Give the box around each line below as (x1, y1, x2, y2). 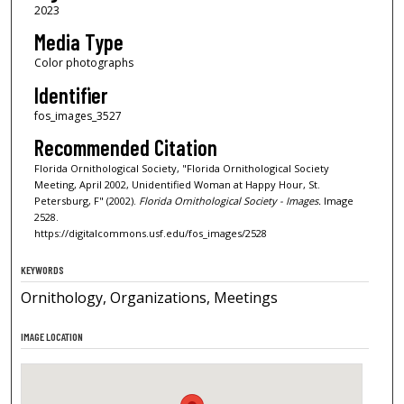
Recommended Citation (33, 133, 217, 161)
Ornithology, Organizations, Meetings (21, 287, 279, 308)
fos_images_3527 (33, 107, 122, 124)
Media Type (33, 29, 124, 56)
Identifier (33, 81, 107, 108)
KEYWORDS (21, 262, 65, 276)
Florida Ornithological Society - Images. (138, 193, 321, 207)
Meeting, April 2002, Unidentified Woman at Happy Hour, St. (33, 177, 320, 191)
